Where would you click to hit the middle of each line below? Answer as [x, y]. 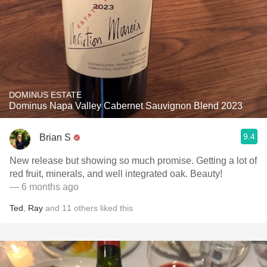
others [86, 208]
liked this [115, 208]
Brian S [55, 137]
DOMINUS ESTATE [45, 95]
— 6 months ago [44, 187]
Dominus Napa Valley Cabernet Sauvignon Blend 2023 [126, 106]
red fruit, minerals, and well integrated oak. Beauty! [116, 174]
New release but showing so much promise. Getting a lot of [133, 161]
